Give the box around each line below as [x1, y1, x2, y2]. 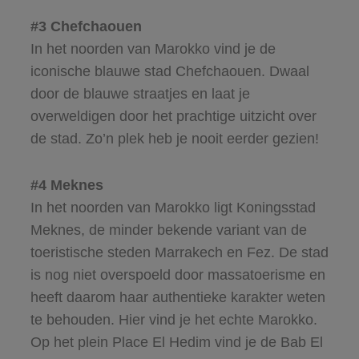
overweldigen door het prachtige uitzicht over [30, 108, 317, 125]
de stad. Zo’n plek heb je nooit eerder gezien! [30, 131, 319, 147]
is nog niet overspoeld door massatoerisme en [30, 267, 325, 284]
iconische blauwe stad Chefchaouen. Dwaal [30, 63, 309, 80]
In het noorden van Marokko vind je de [30, 41, 276, 58]
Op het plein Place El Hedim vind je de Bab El [30, 334, 323, 351]
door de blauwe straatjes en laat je [30, 86, 250, 103]
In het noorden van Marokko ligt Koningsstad [30, 200, 316, 216]
